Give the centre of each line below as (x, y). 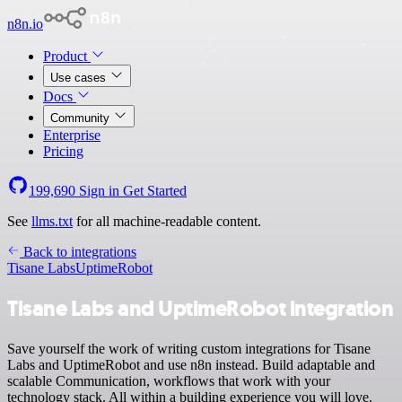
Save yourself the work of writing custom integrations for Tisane (189, 348)
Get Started (155, 191)
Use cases (80, 78)
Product (67, 56)
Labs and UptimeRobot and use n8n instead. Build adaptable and (191, 364)
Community (82, 118)
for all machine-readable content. (167, 221)
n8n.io (25, 24)
